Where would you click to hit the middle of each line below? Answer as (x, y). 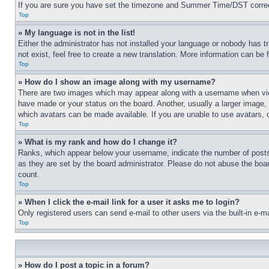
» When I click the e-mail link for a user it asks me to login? (129, 202)
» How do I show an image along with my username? (117, 82)
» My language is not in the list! (77, 33)
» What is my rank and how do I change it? (98, 142)
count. (29, 174)
